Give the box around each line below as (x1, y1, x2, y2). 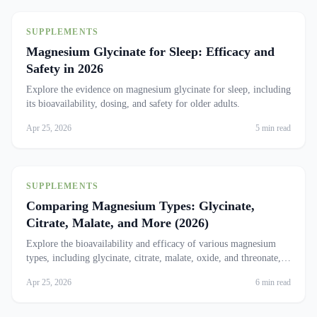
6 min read (255, 277, 291, 287)
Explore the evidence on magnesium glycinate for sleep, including (26, 84, 291, 95)
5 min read (255, 123, 291, 133)
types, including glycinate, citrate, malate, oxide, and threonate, (26, 253, 281, 263)
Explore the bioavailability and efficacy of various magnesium (26, 238, 276, 249)
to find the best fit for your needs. (26, 267, 162, 277)
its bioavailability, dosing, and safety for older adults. (26, 98, 240, 109)
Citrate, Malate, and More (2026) (26, 216, 209, 230)
